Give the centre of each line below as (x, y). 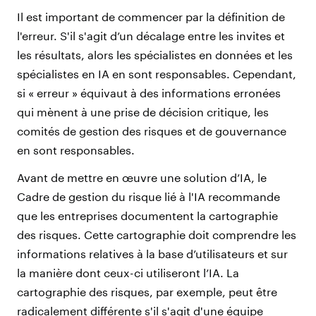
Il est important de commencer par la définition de (151, 16)
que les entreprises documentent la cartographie (147, 215)
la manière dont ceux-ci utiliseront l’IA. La (128, 272)
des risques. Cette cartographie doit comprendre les (157, 234)
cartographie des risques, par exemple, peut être (147, 291)
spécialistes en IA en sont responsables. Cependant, (157, 73)
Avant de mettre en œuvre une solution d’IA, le (142, 177)
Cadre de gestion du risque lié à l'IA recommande (148, 196)
